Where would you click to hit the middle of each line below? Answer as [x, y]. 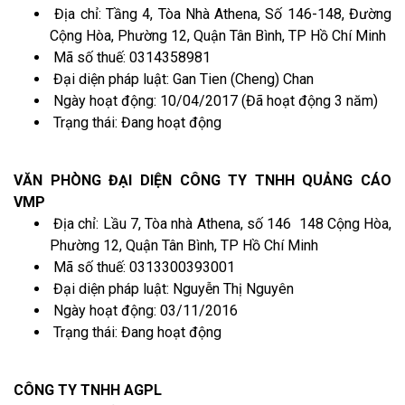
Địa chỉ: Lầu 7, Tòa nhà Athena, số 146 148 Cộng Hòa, [221, 223]
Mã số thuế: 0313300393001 [142, 267]
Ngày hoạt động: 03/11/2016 [144, 310]
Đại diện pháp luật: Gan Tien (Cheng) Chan [182, 79]
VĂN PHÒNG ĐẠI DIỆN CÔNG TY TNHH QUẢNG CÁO [202, 180]
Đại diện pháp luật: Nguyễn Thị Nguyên [172, 288]
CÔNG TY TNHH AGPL [88, 390]
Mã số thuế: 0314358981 [130, 57]
